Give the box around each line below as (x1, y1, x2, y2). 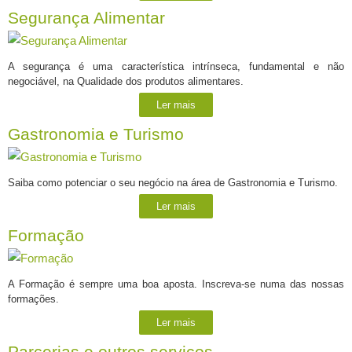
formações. (8, 292, 59, 305)
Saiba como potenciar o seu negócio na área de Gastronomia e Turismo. (8, 176, 338, 189)
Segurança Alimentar (8, 8, 165, 27)
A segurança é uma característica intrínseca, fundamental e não (8, 60, 344, 72)
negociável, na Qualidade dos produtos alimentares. (8, 75, 244, 87)
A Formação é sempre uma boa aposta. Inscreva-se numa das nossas (8, 277, 344, 290)
